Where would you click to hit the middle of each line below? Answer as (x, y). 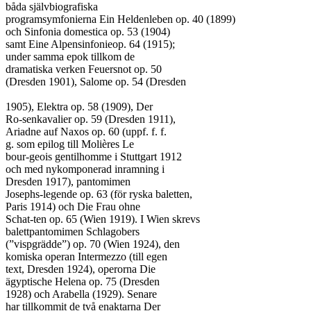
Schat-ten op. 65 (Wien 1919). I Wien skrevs (103, 219)
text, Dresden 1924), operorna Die (81, 269)
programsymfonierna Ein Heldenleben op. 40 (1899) (120, 19)
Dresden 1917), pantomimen (68, 182)
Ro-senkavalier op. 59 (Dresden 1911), (91, 119)
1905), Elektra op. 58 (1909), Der (79, 107)
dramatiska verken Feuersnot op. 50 (84, 69)
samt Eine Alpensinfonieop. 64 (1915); (90, 44)
